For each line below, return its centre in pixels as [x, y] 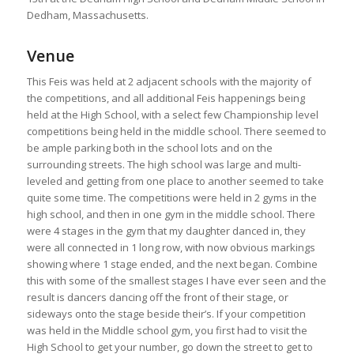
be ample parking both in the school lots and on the [149, 147]
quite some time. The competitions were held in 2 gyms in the [171, 197]
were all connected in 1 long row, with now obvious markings [171, 247]
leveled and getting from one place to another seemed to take [175, 181]
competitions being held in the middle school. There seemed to [176, 131]
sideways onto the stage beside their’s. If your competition [166, 313]
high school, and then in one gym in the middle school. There [171, 214]
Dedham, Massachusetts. [87, 15]
